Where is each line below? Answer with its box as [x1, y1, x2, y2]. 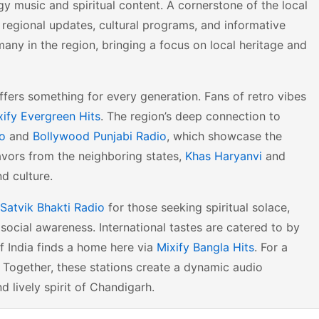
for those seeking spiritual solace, [105, 199, 290, 214]
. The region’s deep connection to [100, 108, 281, 123]
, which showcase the [167, 128, 282, 143]
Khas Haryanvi [185, 148, 262, 163]
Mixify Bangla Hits [157, 239, 254, 254]
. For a [254, 239, 288, 254]
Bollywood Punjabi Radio [33, 128, 167, 143]
